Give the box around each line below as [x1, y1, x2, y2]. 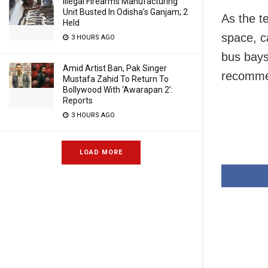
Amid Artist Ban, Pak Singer [63, 63, 167, 73]
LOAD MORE [80, 148, 123, 156]
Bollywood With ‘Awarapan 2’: [63, 85, 173, 95]
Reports [63, 96, 93, 105]
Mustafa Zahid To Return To [63, 74, 169, 84]
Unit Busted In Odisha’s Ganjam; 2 [63, 7, 188, 17]
